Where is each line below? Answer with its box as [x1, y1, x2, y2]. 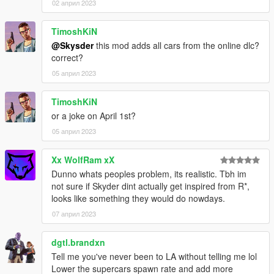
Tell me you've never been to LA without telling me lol [51, 250, 257, 263]
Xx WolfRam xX [51, 154, 114, 166]
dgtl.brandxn [51, 236, 105, 249]
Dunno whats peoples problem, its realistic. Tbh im [51, 168, 246, 180]
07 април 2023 [52, 209, 96, 219]
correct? [51, 51, 83, 64]
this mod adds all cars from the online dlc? [94, 39, 259, 52]
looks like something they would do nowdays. [51, 192, 225, 205]
